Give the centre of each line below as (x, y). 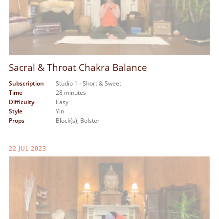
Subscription (26, 84)
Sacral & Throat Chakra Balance (78, 67)
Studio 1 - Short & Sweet (88, 84)
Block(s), (68, 121)
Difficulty (21, 102)
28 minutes (71, 93)
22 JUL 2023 (27, 149)
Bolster (90, 121)
